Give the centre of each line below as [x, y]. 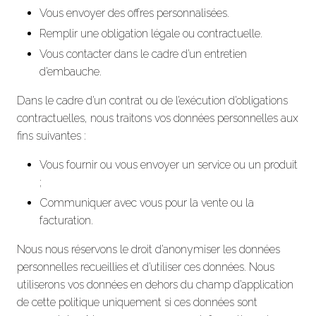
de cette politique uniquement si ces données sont [137, 302]
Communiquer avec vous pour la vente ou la [147, 202]
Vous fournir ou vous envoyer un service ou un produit [169, 164]
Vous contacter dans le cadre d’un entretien [143, 54]
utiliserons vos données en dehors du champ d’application [155, 284]
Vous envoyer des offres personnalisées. [134, 13]
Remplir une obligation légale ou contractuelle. [151, 33]
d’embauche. [71, 71]
